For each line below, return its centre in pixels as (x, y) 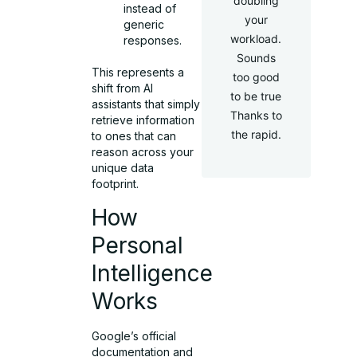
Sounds (256, 58)
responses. (153, 41)
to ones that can (134, 136)
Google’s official (134, 335)
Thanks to (256, 115)
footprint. (116, 184)
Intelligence (153, 273)
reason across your (143, 152)
